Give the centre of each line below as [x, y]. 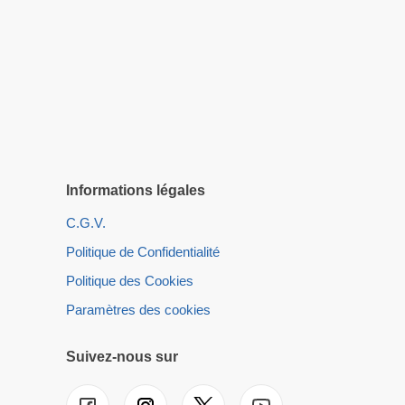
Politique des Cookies [130, 281]
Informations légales [136, 191]
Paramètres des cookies [138, 310]
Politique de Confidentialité [143, 252]
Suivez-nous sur [122, 357]
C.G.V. [86, 223]
